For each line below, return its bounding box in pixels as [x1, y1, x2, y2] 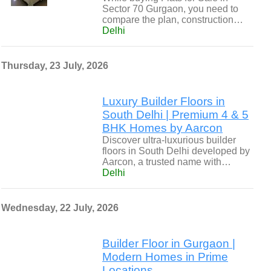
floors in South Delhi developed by [102, 146, 250, 156]
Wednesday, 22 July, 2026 [1, 203, 119, 213]
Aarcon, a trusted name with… [102, 157, 231, 167]
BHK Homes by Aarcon [102, 122, 223, 134]
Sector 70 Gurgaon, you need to [102, 4, 238, 14]
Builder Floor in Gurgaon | [102, 237, 235, 250]
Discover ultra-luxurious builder [102, 135, 236, 145]
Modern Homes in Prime [102, 250, 228, 263]
